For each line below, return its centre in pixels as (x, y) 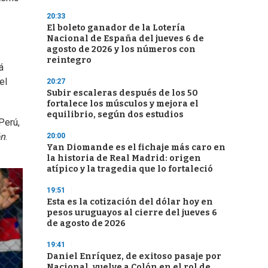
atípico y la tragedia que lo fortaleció (130, 169)
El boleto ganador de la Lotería (116, 28)
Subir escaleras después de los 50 (122, 93)
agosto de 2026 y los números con (121, 49)
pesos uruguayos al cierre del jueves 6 (132, 213)
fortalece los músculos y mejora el (123, 104)
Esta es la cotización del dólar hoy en (130, 202)
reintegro (69, 60)
